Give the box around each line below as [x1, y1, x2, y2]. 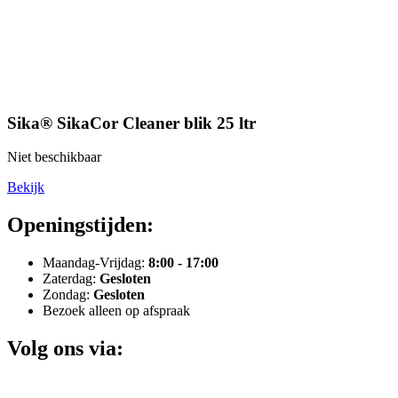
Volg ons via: [7, 337, 123, 361]
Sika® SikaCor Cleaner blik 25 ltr [7, 113, 256, 132]
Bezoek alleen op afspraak [43, 303, 190, 319]
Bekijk [7, 179, 44, 195]
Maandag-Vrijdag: [43, 255, 148, 271]
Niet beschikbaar [7, 149, 101, 165]
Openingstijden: [7, 213, 154, 237]
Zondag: [43, 287, 93, 303]
